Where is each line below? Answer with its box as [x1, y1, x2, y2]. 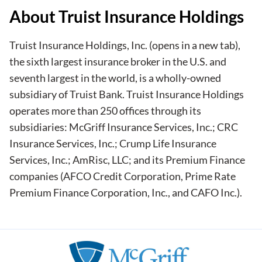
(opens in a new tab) [147, 39, 238, 52]
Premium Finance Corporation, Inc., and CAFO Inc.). [9, 186, 242, 199]
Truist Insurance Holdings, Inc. [9, 39, 147, 52]
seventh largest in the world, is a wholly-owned [9, 71, 221, 85]
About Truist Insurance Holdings [9, 6, 244, 27]
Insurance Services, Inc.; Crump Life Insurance [9, 137, 216, 150]
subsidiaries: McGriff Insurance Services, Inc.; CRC [9, 120, 238, 134]
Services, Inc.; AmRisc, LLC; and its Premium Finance [9, 153, 245, 167]
